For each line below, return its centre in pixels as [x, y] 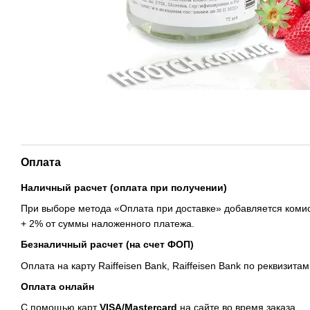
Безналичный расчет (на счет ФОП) [107, 245]
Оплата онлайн [57, 287]
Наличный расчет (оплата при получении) [124, 187]
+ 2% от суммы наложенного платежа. [108, 223]
